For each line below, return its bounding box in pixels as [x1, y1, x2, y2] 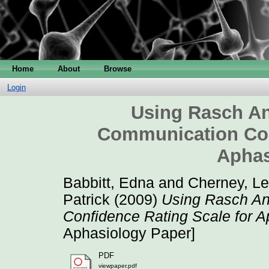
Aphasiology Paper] [63, 225, 195, 241]
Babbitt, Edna [63, 174, 154, 191]
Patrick [63, 191, 110, 208]
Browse [104, 64, 131, 73]
